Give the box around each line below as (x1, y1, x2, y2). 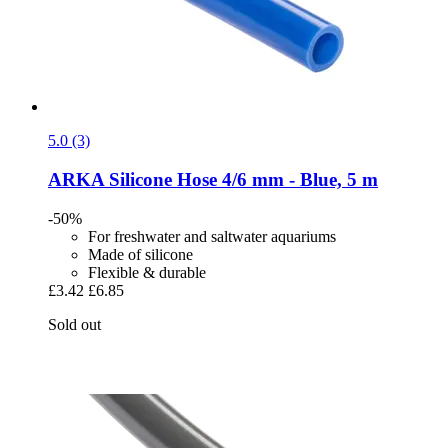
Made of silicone (88, 245, 193, 263)
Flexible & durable (88, 263, 206, 281)
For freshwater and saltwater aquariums (88, 227, 336, 245)
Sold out (48, 315, 101, 333)
